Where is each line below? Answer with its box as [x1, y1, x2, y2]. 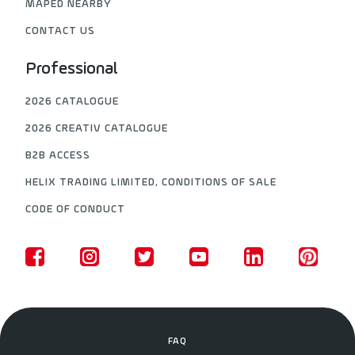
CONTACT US [25, 25, 96, 37]
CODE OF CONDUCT [25, 204, 126, 216]
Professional [25, 60, 118, 78]
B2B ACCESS [25, 150, 91, 162]
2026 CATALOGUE [25, 96, 120, 108]
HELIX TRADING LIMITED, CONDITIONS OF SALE [25, 177, 277, 189]
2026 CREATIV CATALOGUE [25, 123, 169, 135]
